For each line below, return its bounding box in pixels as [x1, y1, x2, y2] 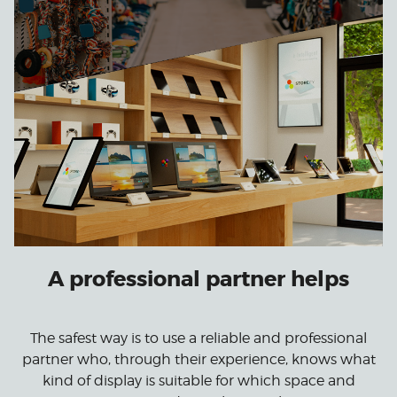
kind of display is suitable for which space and [42, 372, 355, 390]
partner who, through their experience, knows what [21, 351, 376, 369]
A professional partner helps [48, 266, 349, 294]
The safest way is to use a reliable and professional [30, 330, 367, 347]
